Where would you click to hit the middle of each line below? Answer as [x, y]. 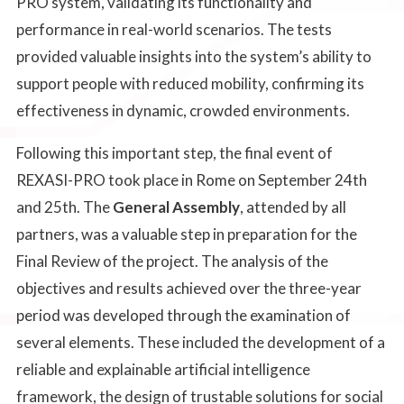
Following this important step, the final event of [174, 152]
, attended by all [293, 207]
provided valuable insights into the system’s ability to [193, 56]
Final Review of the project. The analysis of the [172, 261]
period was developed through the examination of [183, 315]
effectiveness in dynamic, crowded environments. [184, 110]
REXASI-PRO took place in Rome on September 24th [191, 179]
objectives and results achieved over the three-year [188, 288]
